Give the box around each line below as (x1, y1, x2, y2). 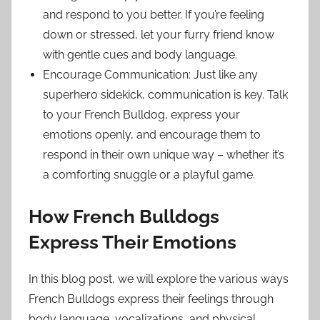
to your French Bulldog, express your (43, 108, 240, 122)
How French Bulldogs (29, 206, 219, 228)
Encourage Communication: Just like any (43, 68, 258, 82)
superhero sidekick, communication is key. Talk (43, 88, 288, 102)
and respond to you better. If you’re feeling (43, 8, 264, 22)
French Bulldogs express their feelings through (29, 291, 274, 306)
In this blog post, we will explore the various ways (29, 271, 289, 286)
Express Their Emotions (29, 231, 236, 254)
